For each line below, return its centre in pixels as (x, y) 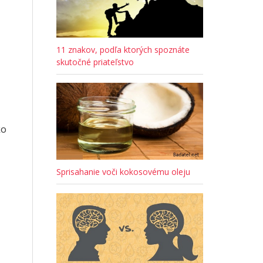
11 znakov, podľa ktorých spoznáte (123, 50)
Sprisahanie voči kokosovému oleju (123, 172)
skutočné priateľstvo (95, 62)
